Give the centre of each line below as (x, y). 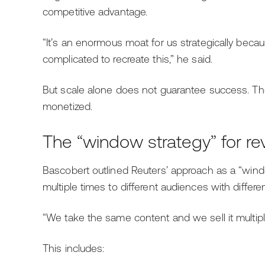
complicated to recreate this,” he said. (127, 59)
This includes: (74, 248)
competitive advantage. (95, 12)
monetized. (67, 106)
